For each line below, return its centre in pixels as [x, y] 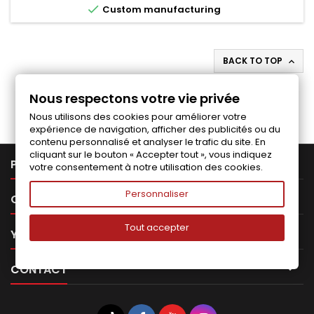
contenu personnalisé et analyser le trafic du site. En [148, 142]
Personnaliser [157, 194]
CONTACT [39, 270]
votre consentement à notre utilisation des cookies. [146, 167]
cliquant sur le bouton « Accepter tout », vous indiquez [151, 155]
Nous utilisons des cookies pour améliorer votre [138, 117]
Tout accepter [157, 227]
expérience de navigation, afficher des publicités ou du [155, 129]
